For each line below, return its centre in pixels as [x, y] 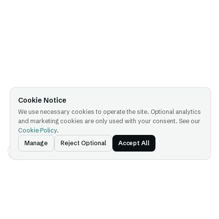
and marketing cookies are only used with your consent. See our [109, 121]
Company [134, 197]
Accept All [134, 143]
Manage [36, 143]
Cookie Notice [42, 100]
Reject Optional [83, 143]
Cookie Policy [37, 130]
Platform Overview [40, 214]
